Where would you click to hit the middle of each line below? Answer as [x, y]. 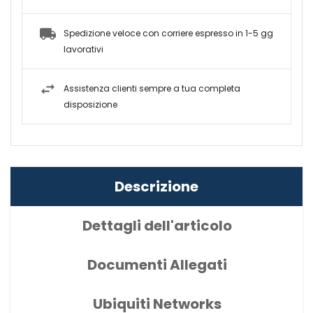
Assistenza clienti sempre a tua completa [152, 89]
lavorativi [83, 50]
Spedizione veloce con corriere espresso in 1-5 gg [168, 34]
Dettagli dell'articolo [157, 226]
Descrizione [156, 187]
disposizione [90, 105]
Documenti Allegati [157, 265]
